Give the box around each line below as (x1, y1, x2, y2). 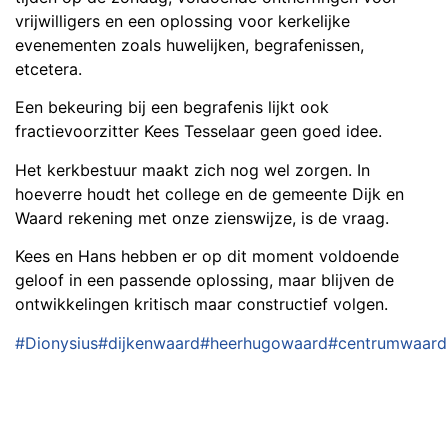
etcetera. (15, 58, 82, 79)
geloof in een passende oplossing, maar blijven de (15, 270, 394, 291)
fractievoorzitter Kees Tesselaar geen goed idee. (15, 121, 382, 142)
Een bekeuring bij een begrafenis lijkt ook (15, 97, 329, 118)
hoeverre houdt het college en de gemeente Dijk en (15, 183, 404, 204)
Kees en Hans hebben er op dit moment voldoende (15, 246, 399, 267)
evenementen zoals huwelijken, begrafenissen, (15, 34, 364, 55)
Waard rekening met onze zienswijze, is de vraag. (15, 207, 389, 228)
